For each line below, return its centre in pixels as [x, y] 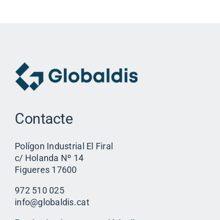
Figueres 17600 [46, 169]
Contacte [44, 119]
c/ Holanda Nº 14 [49, 158]
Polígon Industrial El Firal [64, 146]
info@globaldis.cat [52, 202]
